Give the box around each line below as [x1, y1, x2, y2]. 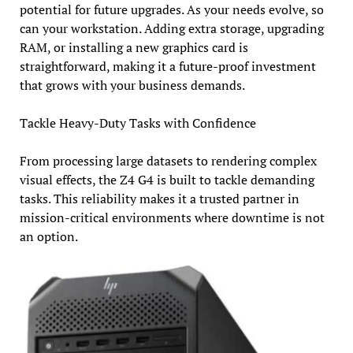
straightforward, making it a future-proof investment [19, 58, 316, 76]
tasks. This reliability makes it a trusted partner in [19, 190, 299, 208]
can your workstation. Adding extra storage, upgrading [19, 20, 324, 38]
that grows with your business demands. [19, 76, 245, 95]
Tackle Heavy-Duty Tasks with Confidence [19, 114, 256, 132]
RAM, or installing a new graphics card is [19, 39, 248, 57]
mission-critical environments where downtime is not [19, 209, 325, 227]
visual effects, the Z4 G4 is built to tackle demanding [19, 171, 314, 189]
